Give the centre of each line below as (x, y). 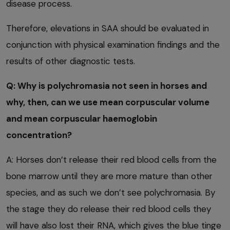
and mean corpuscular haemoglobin (82, 118)
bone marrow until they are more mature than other (109, 176)
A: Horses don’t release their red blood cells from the (111, 159)
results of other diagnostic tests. (71, 61)
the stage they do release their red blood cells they (109, 209)
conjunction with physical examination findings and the (113, 44)
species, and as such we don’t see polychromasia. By (111, 192)
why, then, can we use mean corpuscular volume (108, 102)
